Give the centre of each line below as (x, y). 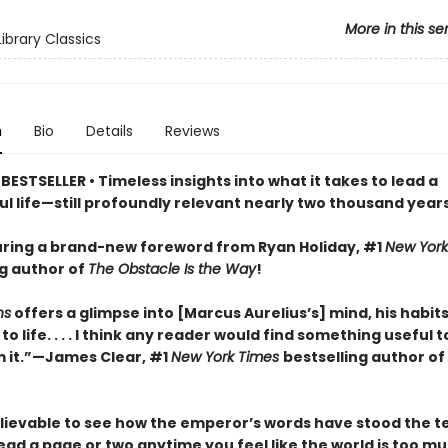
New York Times (226, 357)
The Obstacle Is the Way (171, 269)
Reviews (192, 131)
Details (109, 131)
